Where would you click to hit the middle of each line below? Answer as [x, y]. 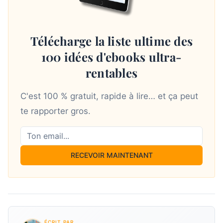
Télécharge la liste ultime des [111, 41]
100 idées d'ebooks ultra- [111, 57]
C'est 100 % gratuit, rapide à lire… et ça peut [109, 96]
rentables [111, 73]
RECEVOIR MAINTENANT [111, 155]
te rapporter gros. [56, 111]
